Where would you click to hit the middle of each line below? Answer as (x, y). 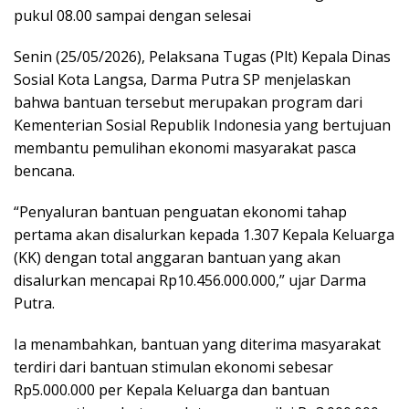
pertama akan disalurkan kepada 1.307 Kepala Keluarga (204, 234)
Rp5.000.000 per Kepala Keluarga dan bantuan (172, 389)
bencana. (44, 170)
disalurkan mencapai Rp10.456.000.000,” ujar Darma (190, 280)
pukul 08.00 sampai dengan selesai (132, 15)
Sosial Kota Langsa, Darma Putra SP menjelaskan (182, 79)
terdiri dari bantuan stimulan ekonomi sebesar (173, 367)
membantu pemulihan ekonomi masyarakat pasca (185, 147)
